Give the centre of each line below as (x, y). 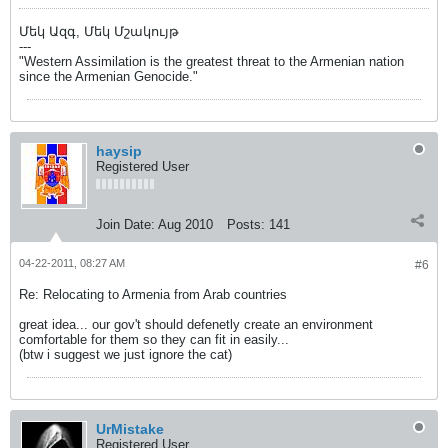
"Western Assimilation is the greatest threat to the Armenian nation (211, 61)
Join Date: (125, 224)
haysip (119, 151)
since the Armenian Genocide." (108, 76)
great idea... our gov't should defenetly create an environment (196, 324)
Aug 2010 (185, 224)
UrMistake (130, 429)
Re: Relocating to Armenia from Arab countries (153, 294)
